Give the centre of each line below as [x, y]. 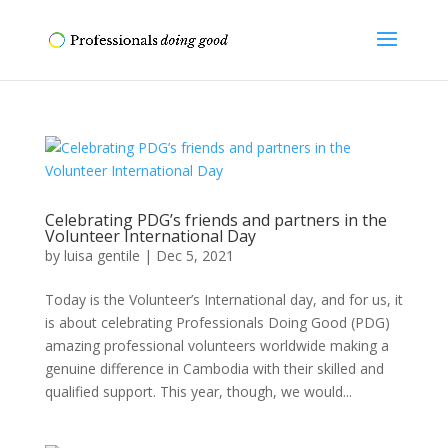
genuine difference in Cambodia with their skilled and [214, 368]
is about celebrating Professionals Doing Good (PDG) [217, 322]
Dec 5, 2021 [194, 255]
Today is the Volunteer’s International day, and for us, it [223, 299]
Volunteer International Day [150, 236]
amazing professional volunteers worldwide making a [216, 345]
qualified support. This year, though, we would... [198, 391]
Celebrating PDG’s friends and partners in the [215, 220]
